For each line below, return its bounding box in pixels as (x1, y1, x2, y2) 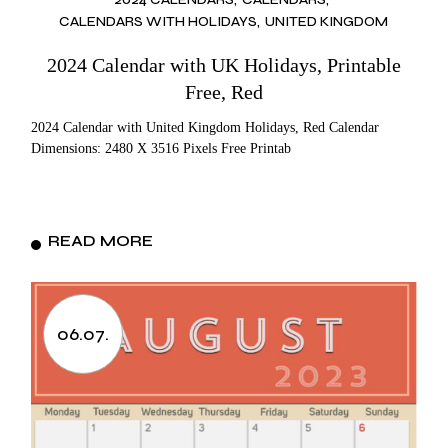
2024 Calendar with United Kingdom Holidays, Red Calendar (31, 119, 380, 135)
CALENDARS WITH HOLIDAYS (59, 12, 258, 30)
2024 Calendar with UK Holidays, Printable (46, 53, 401, 76)
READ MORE (48, 230, 154, 250)
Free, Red (184, 80, 263, 103)
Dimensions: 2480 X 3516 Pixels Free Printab (31, 140, 292, 156)
